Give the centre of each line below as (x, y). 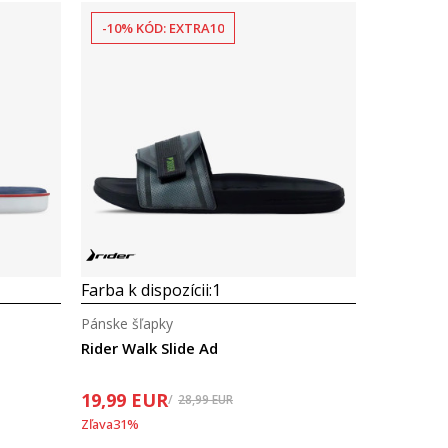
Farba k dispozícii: (146, 290)
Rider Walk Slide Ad (149, 348)
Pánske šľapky (127, 323)
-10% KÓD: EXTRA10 (163, 28)
